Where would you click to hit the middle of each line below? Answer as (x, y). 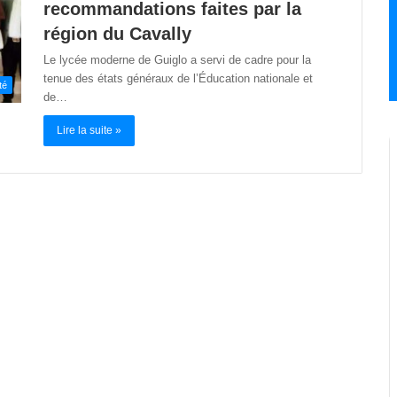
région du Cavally (117, 34)
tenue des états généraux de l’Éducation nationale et (178, 78)
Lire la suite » (89, 130)
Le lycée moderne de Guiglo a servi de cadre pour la (177, 60)
